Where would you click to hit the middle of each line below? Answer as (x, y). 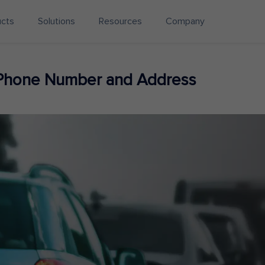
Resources (120, 21)
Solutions (56, 21)
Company (185, 21)
